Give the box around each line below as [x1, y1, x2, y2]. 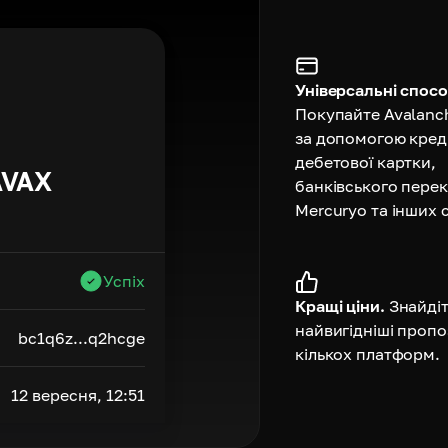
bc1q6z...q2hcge [18, 328, 145, 348]
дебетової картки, [295, 151, 437, 172]
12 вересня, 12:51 [11, 385, 145, 405]
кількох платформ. [295, 343, 441, 364]
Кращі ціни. [295, 295, 385, 316]
